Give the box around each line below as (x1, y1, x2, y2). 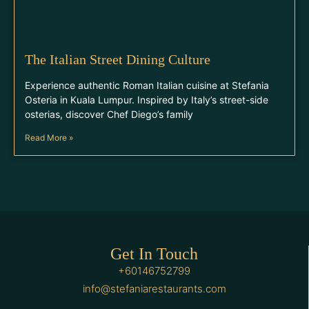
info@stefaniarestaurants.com (82, 282, 226, 295)
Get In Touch (110, 245, 198, 263)
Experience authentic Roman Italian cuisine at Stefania (25, 79, 269, 91)
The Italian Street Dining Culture (25, 52, 210, 67)
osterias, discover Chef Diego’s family (25, 108, 193, 120)
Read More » (25, 132, 73, 143)
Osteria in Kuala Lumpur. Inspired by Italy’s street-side (25, 94, 268, 106)
